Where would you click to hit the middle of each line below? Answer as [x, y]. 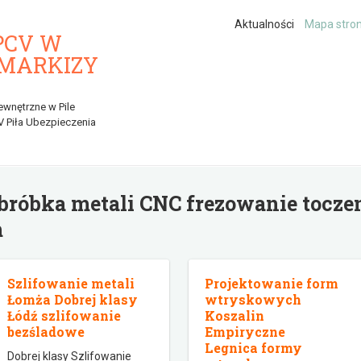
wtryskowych [253, 299]
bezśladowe [46, 332]
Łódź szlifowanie [64, 315]
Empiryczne [245, 332]
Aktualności [264, 24]
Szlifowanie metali [71, 283]
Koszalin [234, 315]
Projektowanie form [272, 283]
